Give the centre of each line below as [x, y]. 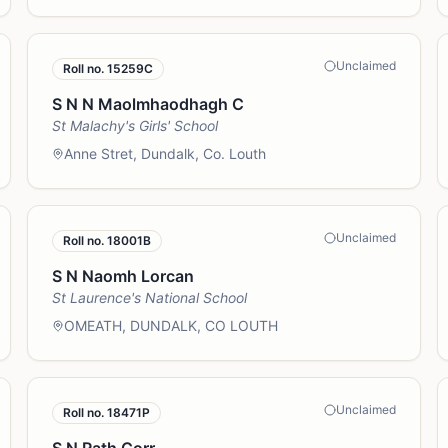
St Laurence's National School [149, 297]
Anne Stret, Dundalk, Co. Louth [164, 153]
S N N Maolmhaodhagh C [147, 104]
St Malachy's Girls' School [134, 125]
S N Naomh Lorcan [122, 276]
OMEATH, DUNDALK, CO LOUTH [170, 325]
